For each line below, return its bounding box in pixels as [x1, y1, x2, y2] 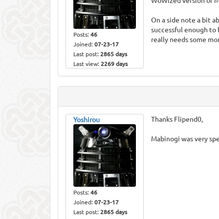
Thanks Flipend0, [151, 114, 203, 123]
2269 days [101, 60, 128, 67]
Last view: [73, 60, 101, 67]
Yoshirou [73, 115, 100, 124]
